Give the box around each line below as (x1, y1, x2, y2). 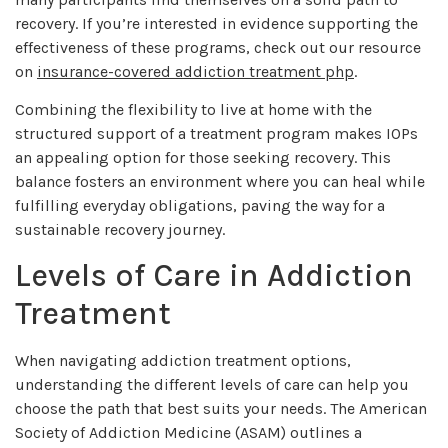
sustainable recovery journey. (15, 220, 225, 240)
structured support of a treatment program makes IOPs (15, 124, 418, 144)
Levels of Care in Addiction (15, 256, 413, 294)
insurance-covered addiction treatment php (37, 61, 354, 81)
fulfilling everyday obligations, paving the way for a (15, 196, 385, 216)
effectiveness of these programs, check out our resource (15, 37, 421, 57)
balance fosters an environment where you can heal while (15, 172, 425, 192)
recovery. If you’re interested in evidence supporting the (15, 13, 418, 33)
